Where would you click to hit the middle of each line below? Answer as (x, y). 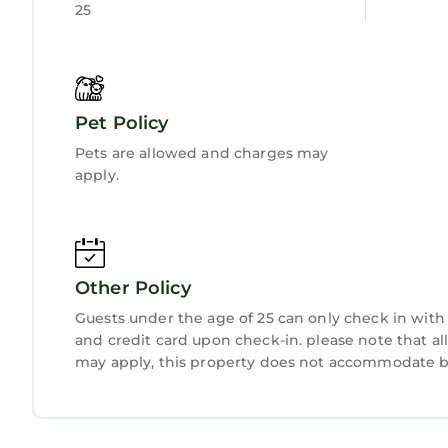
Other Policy (133, 287)
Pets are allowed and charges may (202, 152)
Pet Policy (122, 122)
